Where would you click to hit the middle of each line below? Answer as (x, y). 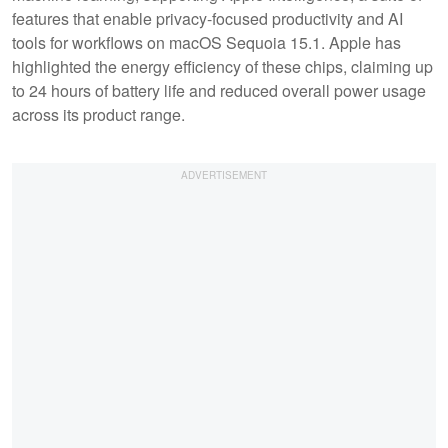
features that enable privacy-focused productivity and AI (207, 18)
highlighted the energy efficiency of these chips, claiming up (222, 66)
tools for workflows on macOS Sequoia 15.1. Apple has (206, 42)
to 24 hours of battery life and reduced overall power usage (219, 90)
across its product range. (98, 114)
